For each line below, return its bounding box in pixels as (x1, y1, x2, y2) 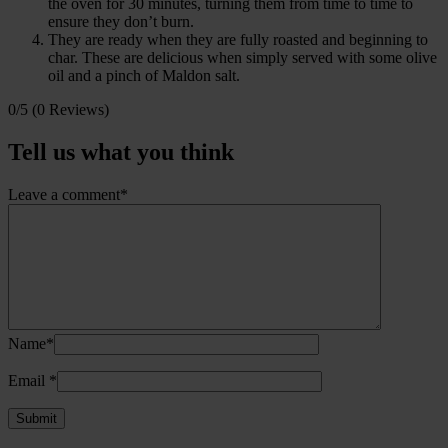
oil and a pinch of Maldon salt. (48, 67, 240, 85)
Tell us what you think (8, 139, 234, 166)
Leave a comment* (8, 186, 128, 204)
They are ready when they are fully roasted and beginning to (48, 31, 428, 49)
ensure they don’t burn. (48, 13, 194, 31)
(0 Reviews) (32, 101, 109, 119)
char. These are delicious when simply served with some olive (48, 49, 437, 67)
